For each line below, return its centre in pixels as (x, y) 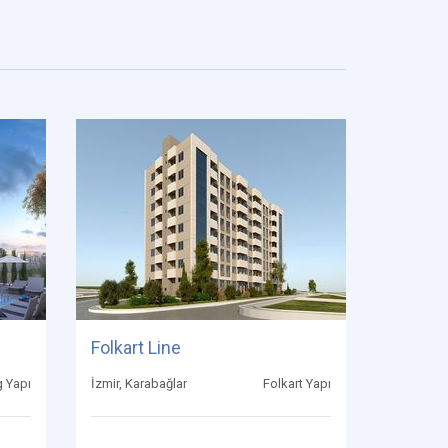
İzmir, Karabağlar (139, 383)
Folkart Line (136, 347)
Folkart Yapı (297, 383)
